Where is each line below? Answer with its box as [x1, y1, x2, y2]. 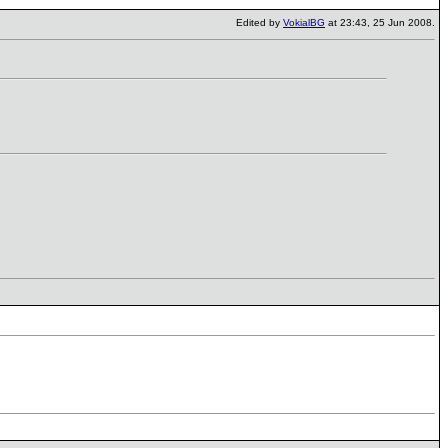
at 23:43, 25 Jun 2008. [325, 17, 435, 28]
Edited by [236, 17, 283, 28]
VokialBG [283, 17, 325, 28]
